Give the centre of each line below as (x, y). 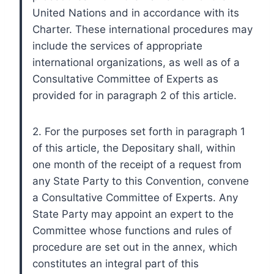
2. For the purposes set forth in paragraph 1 (139, 131)
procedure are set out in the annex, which (135, 247)
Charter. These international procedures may (143, 29)
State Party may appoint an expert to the (133, 214)
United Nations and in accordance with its (136, 13)
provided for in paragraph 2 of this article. (135, 95)
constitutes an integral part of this (116, 263)
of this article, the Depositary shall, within (134, 148)
